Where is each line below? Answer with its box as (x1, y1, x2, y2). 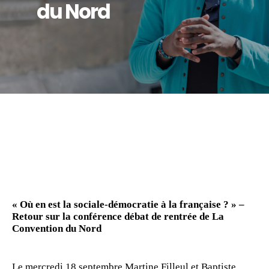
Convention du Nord (12, 223, 104, 234)
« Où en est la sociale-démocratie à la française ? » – (12, 199, 244, 210)
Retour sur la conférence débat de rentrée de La (12, 211, 224, 222)
